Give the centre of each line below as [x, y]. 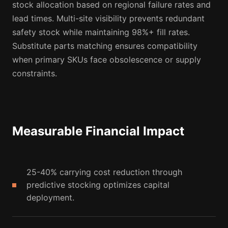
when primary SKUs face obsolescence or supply [107, 60]
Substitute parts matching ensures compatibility [105, 46]
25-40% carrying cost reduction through [104, 172]
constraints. [35, 74]
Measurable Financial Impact [98, 131]
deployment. [50, 198]
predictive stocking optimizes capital [98, 185]
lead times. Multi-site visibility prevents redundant [108, 19]
